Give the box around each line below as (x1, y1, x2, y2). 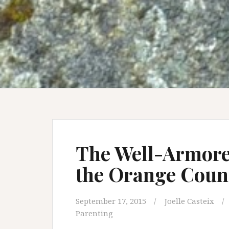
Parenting (76, 208, 113, 218)
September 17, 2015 (76, 196, 146, 206)
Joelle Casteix (165, 196, 214, 206)
